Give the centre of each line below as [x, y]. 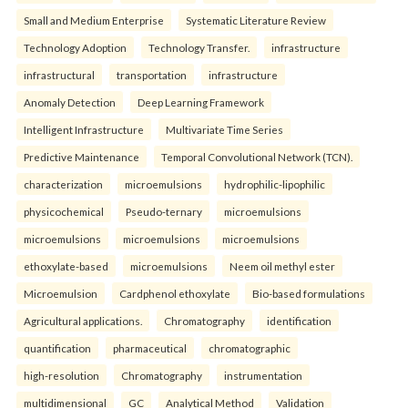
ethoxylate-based [66, 265]
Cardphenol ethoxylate [175, 293]
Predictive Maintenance [82, 156]
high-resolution [61, 375]
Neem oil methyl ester [282, 265]
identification [299, 320]
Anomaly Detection [70, 102]
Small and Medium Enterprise [94, 20]
